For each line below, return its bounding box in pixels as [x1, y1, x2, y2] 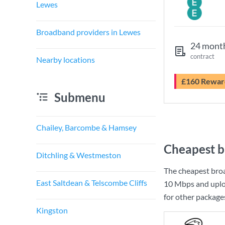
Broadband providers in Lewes [36, 27, 141, 37]
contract [190, 52, 214, 60]
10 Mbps [164, 179, 194, 188]
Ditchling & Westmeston [36, 150, 121, 160]
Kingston [36, 205, 68, 215]
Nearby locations [36, 55, 95, 64]
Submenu [54, 90, 105, 104]
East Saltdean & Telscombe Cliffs [36, 178, 147, 187]
